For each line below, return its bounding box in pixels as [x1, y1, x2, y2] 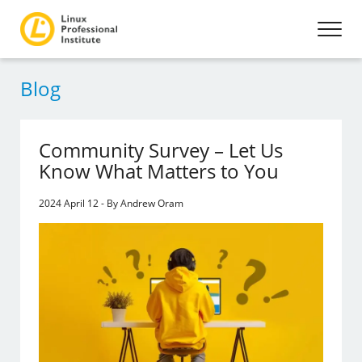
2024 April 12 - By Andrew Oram [39, 196, 184, 210]
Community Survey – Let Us [39, 137, 284, 163]
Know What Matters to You [39, 158, 280, 184]
